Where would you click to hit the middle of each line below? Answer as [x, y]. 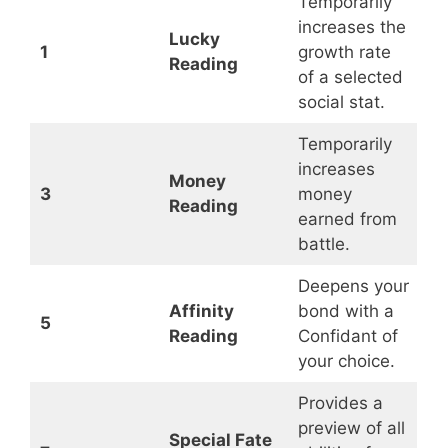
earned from [347, 219]
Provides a [340, 403]
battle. [323, 244]
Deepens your [353, 286]
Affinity [201, 311]
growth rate [344, 52]
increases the [351, 27]
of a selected [350, 77]
